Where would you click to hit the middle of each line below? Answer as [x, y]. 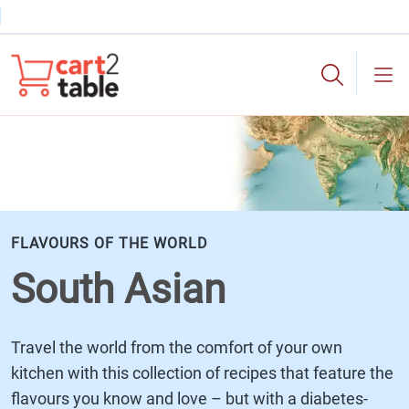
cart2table [38, 81]
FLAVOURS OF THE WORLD [110, 243]
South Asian [118, 289]
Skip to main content [204, 57]
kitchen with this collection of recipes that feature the [202, 372]
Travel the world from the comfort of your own [177, 347]
